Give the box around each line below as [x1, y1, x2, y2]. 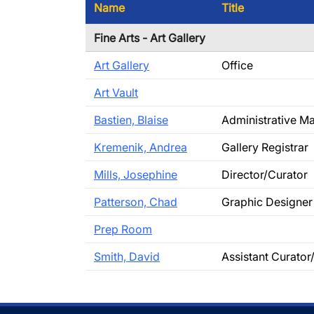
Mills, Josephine [94, 168, 177, 182]
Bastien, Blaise [94, 113, 168, 127]
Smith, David [94, 250, 160, 264]
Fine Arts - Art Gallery [94, 31, 205, 45]
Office [221, 58, 253, 72]
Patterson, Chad [94, 195, 177, 209]
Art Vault [94, 86, 138, 100]
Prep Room [94, 222, 152, 236]
